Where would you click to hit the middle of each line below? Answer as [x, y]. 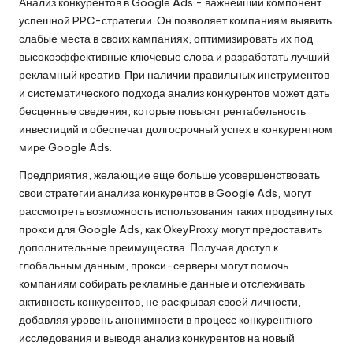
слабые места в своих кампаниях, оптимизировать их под [166, 38]
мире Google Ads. [65, 147]
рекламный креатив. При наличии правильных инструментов [174, 74]
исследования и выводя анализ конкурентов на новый [157, 338]
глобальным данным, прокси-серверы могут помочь [154, 265]
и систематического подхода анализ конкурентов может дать [174, 93]
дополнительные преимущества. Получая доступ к [149, 247]
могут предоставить [271, 229]
